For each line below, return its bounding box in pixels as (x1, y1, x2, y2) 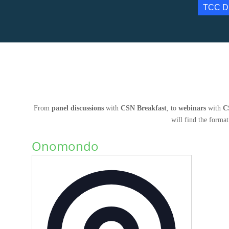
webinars (178, 104, 206, 112)
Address (178, 168, 207, 177)
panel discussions (52, 104, 104, 112)
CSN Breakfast (121, 104, 167, 112)
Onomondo (31, 138, 99, 154)
